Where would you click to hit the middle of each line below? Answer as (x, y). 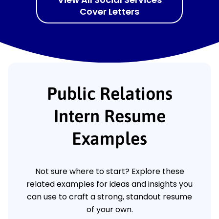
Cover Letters (109, 12)
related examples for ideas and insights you (109, 184)
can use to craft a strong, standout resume (109, 197)
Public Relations (109, 94)
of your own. (109, 210)
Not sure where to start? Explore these (109, 172)
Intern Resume (109, 116)
